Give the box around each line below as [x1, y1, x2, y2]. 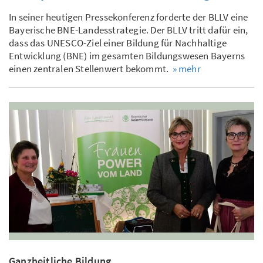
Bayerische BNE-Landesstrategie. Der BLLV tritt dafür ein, [9, 23, 248, 36]
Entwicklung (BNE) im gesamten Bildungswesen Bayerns [9, 49, 245, 62]
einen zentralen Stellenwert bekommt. [9, 62, 173, 75]
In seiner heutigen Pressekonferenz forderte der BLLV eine [9, 10, 248, 23]
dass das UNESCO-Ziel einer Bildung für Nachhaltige [9, 36, 227, 49]
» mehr [172, 62, 201, 75]
